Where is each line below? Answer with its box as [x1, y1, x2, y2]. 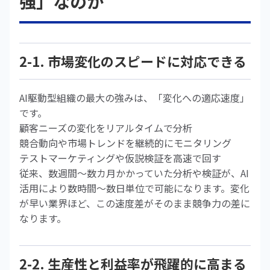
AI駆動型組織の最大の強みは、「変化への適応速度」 [19, 90, 250, 105]
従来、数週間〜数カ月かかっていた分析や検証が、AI [19, 166, 249, 180]
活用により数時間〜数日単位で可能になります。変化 [19, 181, 250, 195]
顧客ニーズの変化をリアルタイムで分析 [19, 121, 192, 135]
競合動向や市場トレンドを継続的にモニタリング [19, 136, 231, 150]
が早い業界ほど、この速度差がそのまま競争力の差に [19, 196, 250, 210]
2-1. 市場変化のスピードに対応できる [19, 51, 246, 71]
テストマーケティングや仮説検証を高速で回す [19, 151, 221, 165]
